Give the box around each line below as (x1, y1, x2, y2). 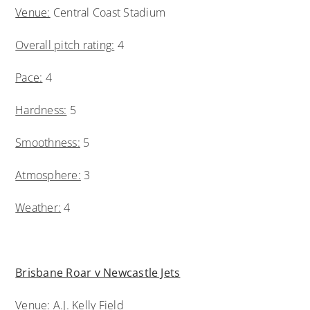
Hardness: (15, 102, 67, 118)
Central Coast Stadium (50, 4, 165, 20)
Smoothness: (15, 134, 80, 150)
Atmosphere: (15, 167, 81, 183)
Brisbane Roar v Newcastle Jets (15, 264, 181, 280)
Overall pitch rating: (15, 37, 115, 53)
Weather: (15, 199, 62, 215)
